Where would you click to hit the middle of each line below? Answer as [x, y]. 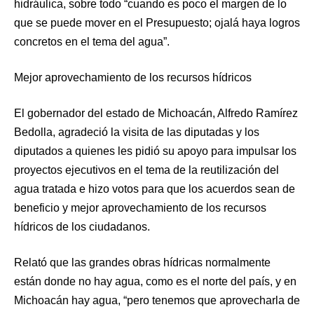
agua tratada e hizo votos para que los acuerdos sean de [155, 189]
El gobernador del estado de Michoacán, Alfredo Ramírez [156, 114]
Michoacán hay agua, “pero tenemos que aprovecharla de [157, 301]
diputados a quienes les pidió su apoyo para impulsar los [155, 151]
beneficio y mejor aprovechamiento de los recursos [140, 208]
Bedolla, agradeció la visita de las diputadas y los [137, 132]
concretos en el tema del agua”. [92, 42]
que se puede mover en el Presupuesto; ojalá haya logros [157, 23]
